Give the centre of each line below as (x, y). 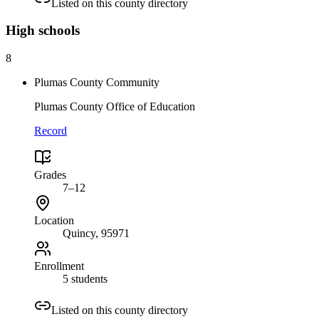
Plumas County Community (97, 82)
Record (51, 130)
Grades (50, 174)
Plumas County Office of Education (115, 106)
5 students (85, 278)
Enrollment (59, 266)
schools (57, 31)
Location (54, 220)
